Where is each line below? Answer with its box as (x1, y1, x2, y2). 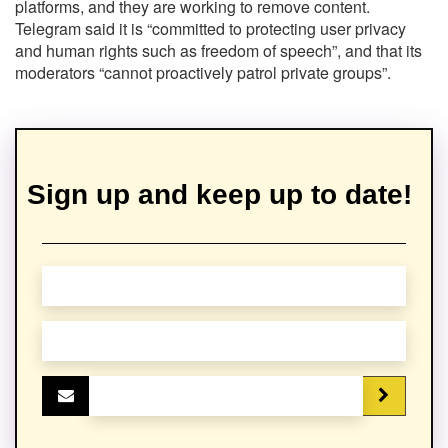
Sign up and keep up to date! (27, 178, 412, 210)
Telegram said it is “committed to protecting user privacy (15, 16, 406, 40)
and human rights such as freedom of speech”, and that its (15, 38, 422, 62)
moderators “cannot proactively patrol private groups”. (15, 60, 391, 84)
